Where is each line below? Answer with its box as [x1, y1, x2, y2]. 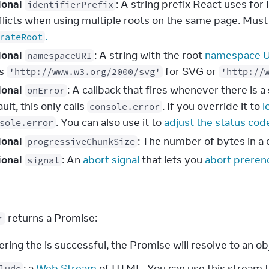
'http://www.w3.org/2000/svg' [9, 66, 160, 77]
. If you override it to [162, 100, 262, 113]
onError [27, 85, 65, 96]
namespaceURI [27, 50, 92, 61]
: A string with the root [94, 49, 205, 62]
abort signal [83, 153, 139, 166]
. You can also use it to [56, 116, 164, 129]
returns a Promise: [5, 211, 97, 225]
